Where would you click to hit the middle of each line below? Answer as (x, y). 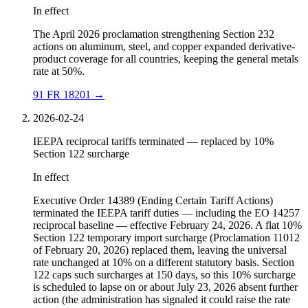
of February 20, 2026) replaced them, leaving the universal (160, 250)
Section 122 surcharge (81, 154)
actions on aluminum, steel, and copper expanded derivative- (164, 47)
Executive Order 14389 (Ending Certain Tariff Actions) (153, 201)
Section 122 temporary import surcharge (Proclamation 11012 (166, 238)
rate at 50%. (59, 71)
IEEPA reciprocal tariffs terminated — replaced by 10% (153, 142)
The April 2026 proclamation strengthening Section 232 (154, 34)
